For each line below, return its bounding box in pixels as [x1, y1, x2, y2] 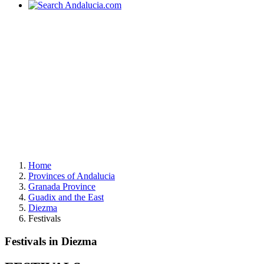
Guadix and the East [28, 192, 104, 202]
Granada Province [28, 181, 95, 192]
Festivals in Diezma [5, 235, 97, 247]
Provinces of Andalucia [28, 171, 115, 181]
